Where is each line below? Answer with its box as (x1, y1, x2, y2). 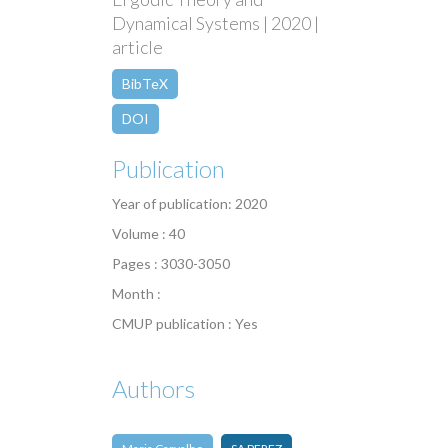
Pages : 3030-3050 (112, 255, 230, 273)
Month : (112, 285, 161, 303)
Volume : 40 (112, 225, 185, 243)
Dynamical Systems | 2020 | (112, 12, 319, 35)
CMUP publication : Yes (112, 315, 258, 333)
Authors (112, 374, 195, 404)
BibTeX (122, 75, 168, 93)
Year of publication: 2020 (112, 195, 267, 213)
